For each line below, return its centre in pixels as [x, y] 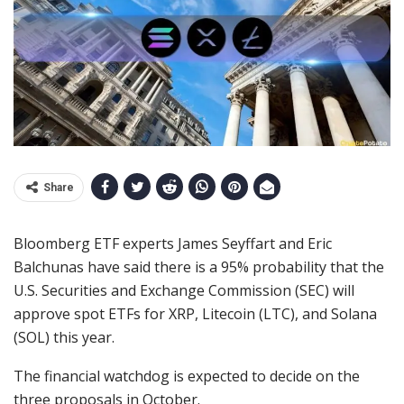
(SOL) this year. [64, 338]
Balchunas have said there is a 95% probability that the [199, 267]
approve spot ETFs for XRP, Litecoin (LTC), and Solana [195, 314]
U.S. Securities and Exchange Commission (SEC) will [184, 291]
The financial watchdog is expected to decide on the [187, 376]
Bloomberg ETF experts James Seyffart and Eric [173, 244]
